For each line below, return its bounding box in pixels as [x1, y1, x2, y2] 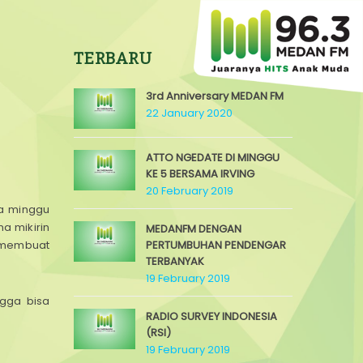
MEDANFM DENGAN [146, 221, 241, 237]
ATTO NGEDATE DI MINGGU [146, 150, 280, 165]
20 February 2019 [146, 183, 233, 199]
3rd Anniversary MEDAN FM [146, 88, 284, 104]
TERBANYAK [146, 254, 204, 269]
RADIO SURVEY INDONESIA [146, 309, 277, 324]
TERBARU [74, 49, 152, 68]
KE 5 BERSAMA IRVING [146, 166, 254, 181]
